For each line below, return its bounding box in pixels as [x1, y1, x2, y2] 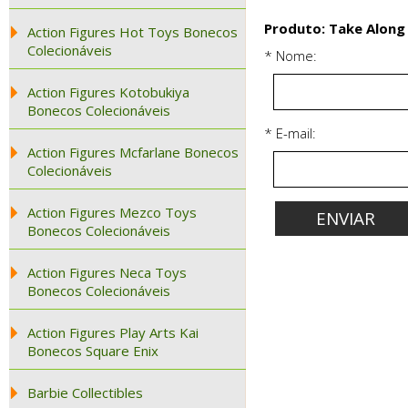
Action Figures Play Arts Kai [27, 323, 199, 342]
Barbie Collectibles [27, 383, 143, 402]
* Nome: [264, 46, 317, 65]
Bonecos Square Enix [27, 342, 158, 360]
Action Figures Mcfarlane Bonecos [27, 143, 239, 161]
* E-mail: [264, 124, 316, 142]
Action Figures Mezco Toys [27, 203, 197, 221]
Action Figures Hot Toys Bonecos [27, 23, 238, 41]
